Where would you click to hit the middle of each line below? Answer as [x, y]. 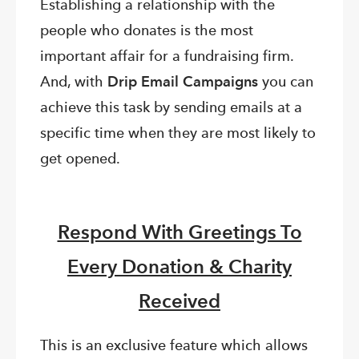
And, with [74, 81]
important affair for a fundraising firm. [167, 55]
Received [179, 301]
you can [286, 81]
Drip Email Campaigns [183, 81]
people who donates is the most [147, 30]
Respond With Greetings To [179, 232]
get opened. [80, 158]
